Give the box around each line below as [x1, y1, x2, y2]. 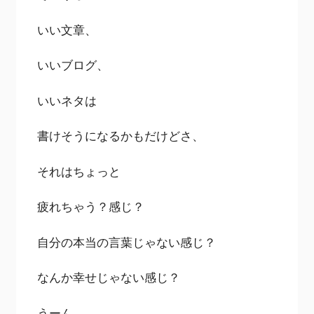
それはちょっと [37, 163, 121, 179]
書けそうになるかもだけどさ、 [37, 128, 205, 144]
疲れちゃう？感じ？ [37, 198, 145, 215]
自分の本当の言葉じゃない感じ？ [37, 233, 217, 250]
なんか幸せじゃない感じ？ [37, 269, 181, 286]
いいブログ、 [37, 57, 109, 74]
